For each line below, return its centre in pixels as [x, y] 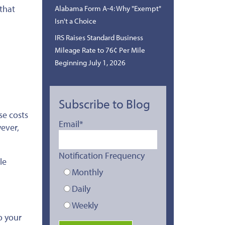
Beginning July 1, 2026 [90, 62]
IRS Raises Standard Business [99, 37]
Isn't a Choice [75, 21]
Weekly [85, 205]
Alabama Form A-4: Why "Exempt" [108, 8]
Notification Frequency [101, 155]
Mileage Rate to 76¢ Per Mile [100, 50]
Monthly [87, 172]
